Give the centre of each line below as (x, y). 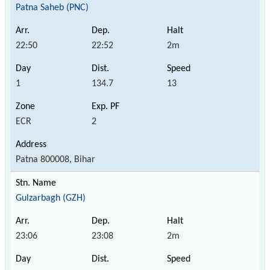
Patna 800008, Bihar (55, 159)
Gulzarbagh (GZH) (51, 198)
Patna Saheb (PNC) (52, 8)
